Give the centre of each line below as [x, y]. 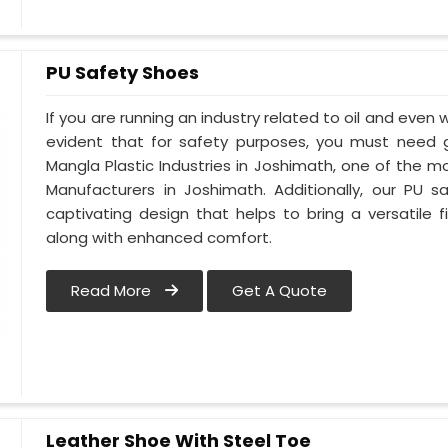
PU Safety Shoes [123, 72]
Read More [113, 291]
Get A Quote [280, 291]
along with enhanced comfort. [159, 238]
